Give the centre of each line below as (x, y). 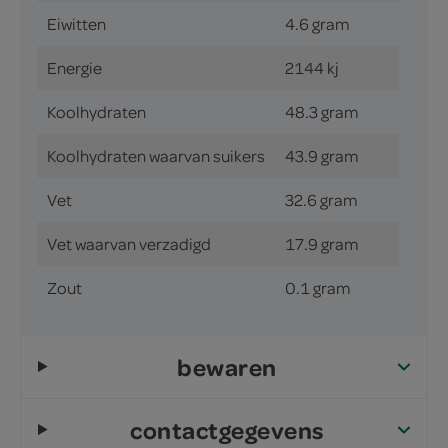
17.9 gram (322, 243)
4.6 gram (317, 23)
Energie (74, 67)
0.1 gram (318, 287)
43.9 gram (322, 155)
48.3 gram (322, 111)
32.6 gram (321, 199)
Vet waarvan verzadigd (129, 243)
